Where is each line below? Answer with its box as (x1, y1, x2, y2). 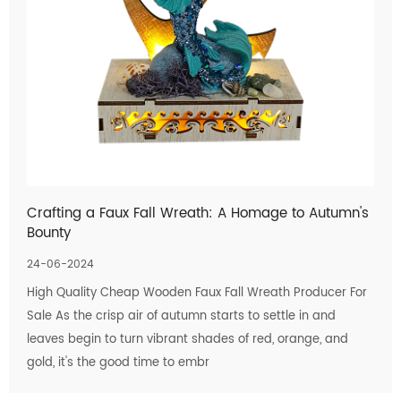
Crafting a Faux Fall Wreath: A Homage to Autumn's (27, 202, 369, 225)
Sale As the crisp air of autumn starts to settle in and (27, 307, 336, 326)
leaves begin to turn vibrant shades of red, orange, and (27, 330, 348, 349)
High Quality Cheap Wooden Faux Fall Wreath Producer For (27, 284, 367, 303)
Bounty (27, 222, 71, 244)
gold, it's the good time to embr (27, 354, 209, 372)
